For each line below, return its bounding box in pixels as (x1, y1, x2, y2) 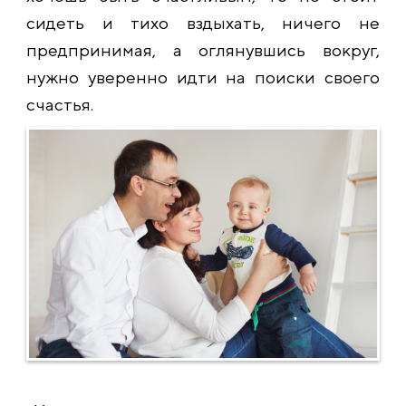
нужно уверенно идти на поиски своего (26, 67, 380, 88)
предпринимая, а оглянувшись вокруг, (26, 40, 380, 61)
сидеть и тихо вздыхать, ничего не (26, 13, 380, 34)
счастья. (26, 94, 93, 115)
